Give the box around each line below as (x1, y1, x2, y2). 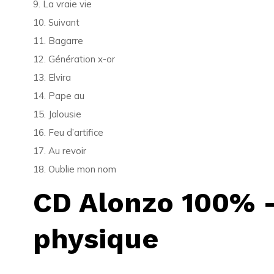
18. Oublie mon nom (32, 163, 116, 175)
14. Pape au (32, 90, 84, 102)
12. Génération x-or (32, 53, 115, 65)
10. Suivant (32, 17, 80, 28)
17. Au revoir (32, 145, 86, 157)
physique (32, 222, 158, 255)
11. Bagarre (32, 35, 83, 46)
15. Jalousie (32, 108, 81, 120)
